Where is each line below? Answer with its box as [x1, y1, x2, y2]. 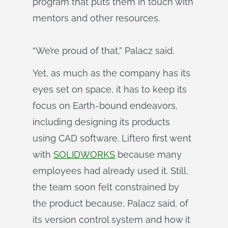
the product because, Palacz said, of [33, 198, 188, 209]
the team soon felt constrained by [33, 182, 179, 192]
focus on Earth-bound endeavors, [33, 100, 178, 111]
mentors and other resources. [33, 13, 160, 23]
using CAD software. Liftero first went [33, 133, 191, 144]
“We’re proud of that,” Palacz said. [33, 45, 174, 56]
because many [115, 149, 182, 160]
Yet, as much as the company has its [33, 68, 190, 78]
